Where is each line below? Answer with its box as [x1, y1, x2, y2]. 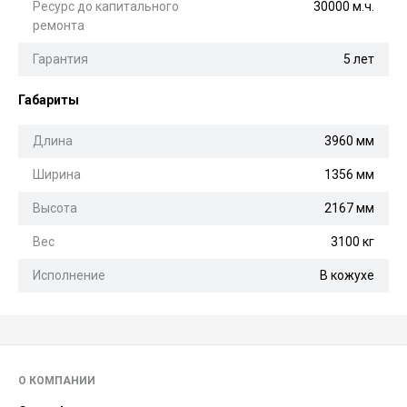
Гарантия [33, 51, 88, 66]
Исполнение [33, 267, 105, 283]
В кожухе [320, 267, 374, 283]
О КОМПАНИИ [18, 374, 95, 387]
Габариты [18, 92, 79, 107]
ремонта [33, 17, 84, 33]
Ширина [33, 166, 81, 182]
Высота [33, 200, 77, 215]
